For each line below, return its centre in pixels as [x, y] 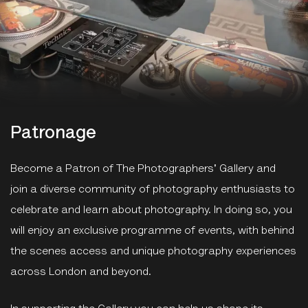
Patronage [53, 134]
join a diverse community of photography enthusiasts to [153, 190]
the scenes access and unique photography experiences [153, 252]
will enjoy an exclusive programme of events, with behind [152, 231]
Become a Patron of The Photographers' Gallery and [143, 169]
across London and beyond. [81, 272]
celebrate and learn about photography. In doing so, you [151, 210]
